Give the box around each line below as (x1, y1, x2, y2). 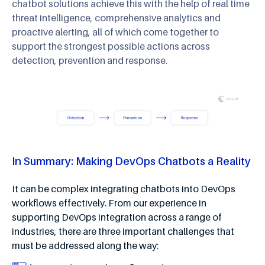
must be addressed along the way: (12, 239, 159, 251)
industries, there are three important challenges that (12, 225, 234, 237)
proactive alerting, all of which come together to (12, 26, 219, 38)
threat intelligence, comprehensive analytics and (12, 12, 221, 24)
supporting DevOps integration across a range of (12, 211, 222, 223)
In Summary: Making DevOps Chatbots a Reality (12, 154, 251, 167)
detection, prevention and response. (12, 54, 167, 67)
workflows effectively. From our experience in (12, 196, 206, 209)
